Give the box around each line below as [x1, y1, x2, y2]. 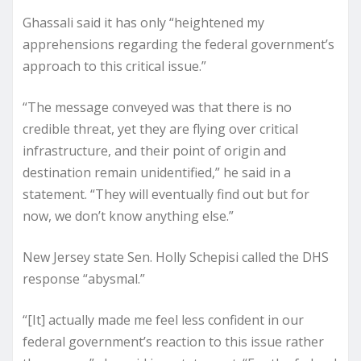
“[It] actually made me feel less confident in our [23, 311, 304, 329]
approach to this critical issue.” [23, 57, 206, 75]
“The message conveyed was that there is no [23, 98, 292, 116]
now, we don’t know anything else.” [23, 207, 234, 225]
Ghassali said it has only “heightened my [23, 14, 264, 31]
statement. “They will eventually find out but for [23, 185, 309, 203]
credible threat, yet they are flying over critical [23, 120, 298, 138]
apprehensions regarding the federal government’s [23, 35, 334, 53]
